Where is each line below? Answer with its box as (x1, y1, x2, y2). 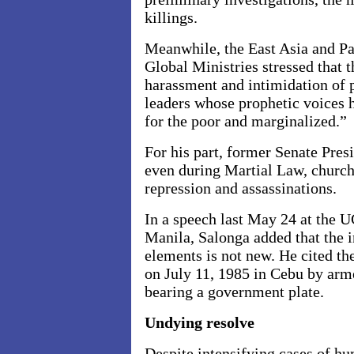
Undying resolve (145, 314, 254, 331)
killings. (145, 9, 198, 26)
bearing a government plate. (145, 283, 324, 300)
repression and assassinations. (145, 179, 337, 197)
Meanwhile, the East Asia (145, 40, 308, 57)
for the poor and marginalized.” (145, 112, 347, 130)
